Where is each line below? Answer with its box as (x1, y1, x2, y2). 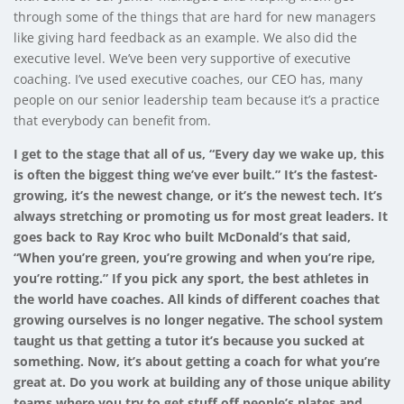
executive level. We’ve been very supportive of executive (14, 49, 351, 67)
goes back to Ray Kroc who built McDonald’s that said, (14, 227, 351, 245)
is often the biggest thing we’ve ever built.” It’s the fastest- (14, 165, 378, 183)
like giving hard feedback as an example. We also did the (14, 28, 357, 46)
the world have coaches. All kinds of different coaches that (14, 289, 380, 308)
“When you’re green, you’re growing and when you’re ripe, (14, 248, 375, 266)
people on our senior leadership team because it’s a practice (14, 90, 380, 108)
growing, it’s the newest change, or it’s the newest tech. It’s (14, 186, 382, 204)
